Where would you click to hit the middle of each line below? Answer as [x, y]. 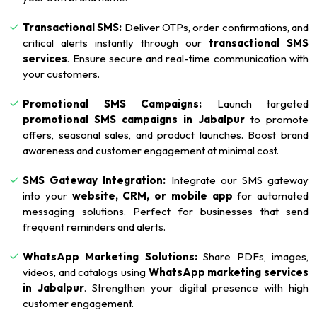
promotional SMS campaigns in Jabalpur [134, 120]
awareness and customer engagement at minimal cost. [151, 151]
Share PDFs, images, [253, 257]
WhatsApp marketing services [229, 272]
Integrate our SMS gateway [237, 180]
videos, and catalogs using [86, 272]
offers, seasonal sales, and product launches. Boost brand [166, 135]
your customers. [61, 74]
